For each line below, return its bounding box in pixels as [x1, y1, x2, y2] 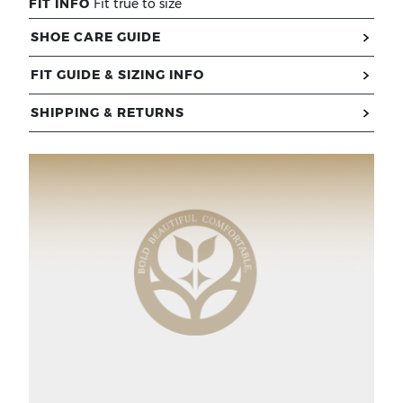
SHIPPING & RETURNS [31, 103, 184, 121]
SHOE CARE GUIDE [31, 28, 161, 45]
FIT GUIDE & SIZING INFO [31, 66, 204, 83]
